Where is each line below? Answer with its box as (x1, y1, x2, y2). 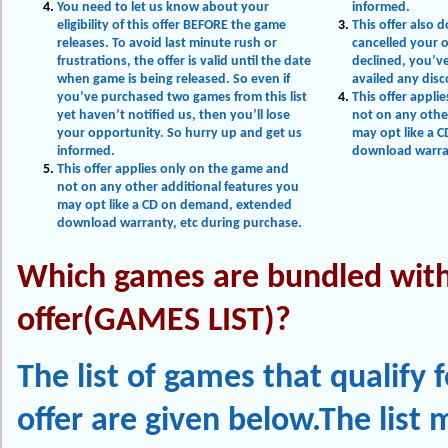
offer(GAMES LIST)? (17, 304, 291, 339)
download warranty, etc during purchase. (57, 216, 302, 231)
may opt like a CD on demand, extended (57, 198, 292, 213)
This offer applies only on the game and (57, 162, 289, 177)
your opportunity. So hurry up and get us (57, 126, 302, 141)
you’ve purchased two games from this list (57, 90, 307, 105)
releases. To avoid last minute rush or (57, 36, 277, 51)
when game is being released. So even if (57, 72, 290, 87)
